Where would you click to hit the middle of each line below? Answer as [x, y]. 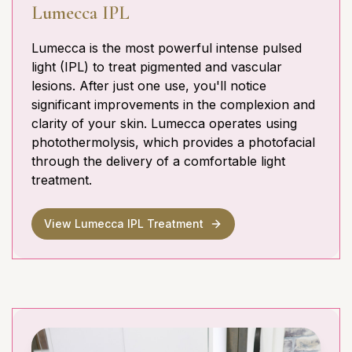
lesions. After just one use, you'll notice [149, 86]
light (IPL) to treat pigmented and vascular [157, 67]
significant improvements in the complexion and [173, 105]
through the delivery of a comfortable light [158, 161]
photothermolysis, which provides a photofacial [173, 143]
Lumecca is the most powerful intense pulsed [167, 48]
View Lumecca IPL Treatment [124, 224]
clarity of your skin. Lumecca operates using [164, 124]
